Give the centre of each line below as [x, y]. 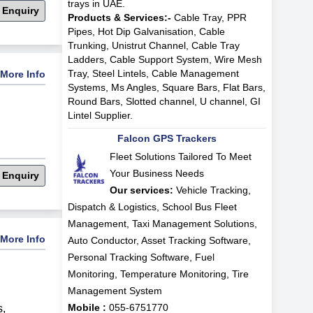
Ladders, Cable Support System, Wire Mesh [165, 59]
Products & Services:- [119, 17]
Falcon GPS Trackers [167, 138]
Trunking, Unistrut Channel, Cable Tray [153, 45]
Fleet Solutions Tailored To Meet [180, 156]
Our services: [141, 190]
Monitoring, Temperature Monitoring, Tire [158, 274]
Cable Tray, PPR [209, 17]
